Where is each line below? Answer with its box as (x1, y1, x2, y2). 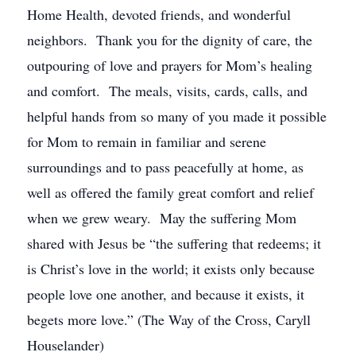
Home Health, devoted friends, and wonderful (27, 5, 291, 24)
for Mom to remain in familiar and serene (27, 132, 266, 151)
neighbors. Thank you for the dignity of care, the (27, 30, 312, 49)
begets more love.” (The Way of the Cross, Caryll (27, 310, 311, 329)
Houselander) (27, 335, 104, 354)
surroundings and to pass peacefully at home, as (27, 157, 304, 176)
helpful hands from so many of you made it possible (27, 106, 327, 126)
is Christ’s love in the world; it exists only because (27, 259, 315, 278)
